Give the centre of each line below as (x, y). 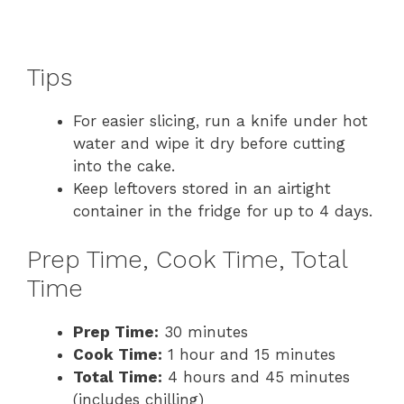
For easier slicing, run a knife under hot (220, 120)
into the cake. (124, 165)
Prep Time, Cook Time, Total (187, 260)
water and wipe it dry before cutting (209, 143)
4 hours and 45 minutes (256, 377)
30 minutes (203, 332)
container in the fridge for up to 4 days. (223, 211)
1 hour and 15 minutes (249, 355)
